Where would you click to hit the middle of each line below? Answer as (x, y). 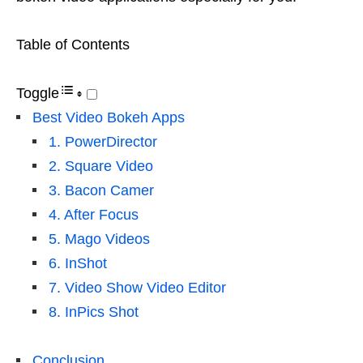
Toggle (38, 94)
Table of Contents (73, 45)
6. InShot (78, 264)
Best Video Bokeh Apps (109, 118)
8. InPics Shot (94, 312)
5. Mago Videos (99, 239)
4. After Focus (94, 215)
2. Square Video (101, 167)
